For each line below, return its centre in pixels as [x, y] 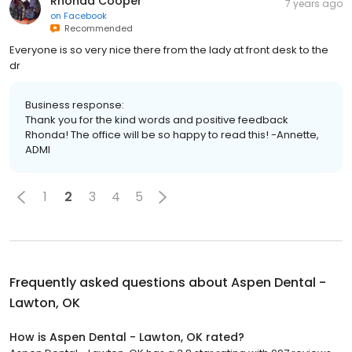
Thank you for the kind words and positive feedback [157, 119]
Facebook [85, 15]
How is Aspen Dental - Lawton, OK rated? [127, 337]
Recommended [96, 28]
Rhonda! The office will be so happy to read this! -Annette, [172, 134]
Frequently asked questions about [120, 282]
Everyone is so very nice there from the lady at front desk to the [169, 49]
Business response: [75, 104]
